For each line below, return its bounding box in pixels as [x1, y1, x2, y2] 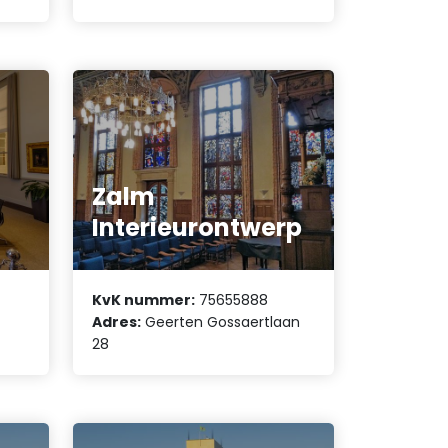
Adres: [92, 312, 142, 333]
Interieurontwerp [92, 210, 303, 244]
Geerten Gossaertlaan [141, 312, 301, 333]
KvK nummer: [92, 290, 196, 311]
